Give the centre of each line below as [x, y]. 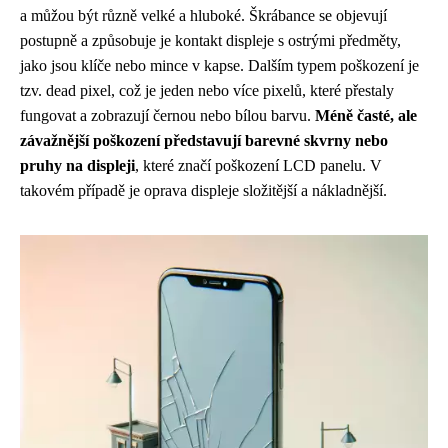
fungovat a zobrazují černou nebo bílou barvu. [167, 115]
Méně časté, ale [366, 115]
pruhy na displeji [77, 165]
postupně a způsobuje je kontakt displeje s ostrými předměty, [210, 40]
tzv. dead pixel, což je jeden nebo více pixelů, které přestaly [207, 90]
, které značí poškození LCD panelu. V [258, 165]
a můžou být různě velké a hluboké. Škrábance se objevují [203, 15]
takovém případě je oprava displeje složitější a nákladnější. [203, 190]
